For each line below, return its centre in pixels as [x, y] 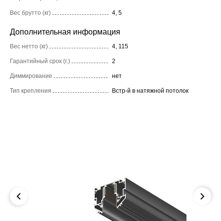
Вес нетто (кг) [29, 47]
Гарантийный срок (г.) [40, 61]
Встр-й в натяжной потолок [150, 91]
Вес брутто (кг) [30, 13]
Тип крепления [31, 91]
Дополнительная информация [65, 32]
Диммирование [31, 76]
